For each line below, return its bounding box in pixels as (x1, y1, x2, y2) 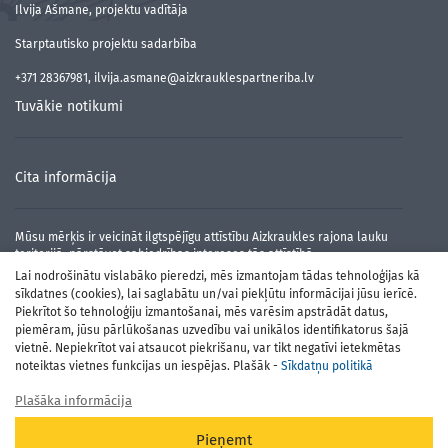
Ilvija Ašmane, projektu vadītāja (15, 3, 188, 17)
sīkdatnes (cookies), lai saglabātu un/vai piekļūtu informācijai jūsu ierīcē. (15, 287, 417, 301)
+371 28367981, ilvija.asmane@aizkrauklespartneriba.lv (15, 71, 314, 85)
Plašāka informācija (15, 393, 132, 408)
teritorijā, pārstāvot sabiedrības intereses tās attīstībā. (15, 247, 316, 261)
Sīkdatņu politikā (281, 359, 373, 373)
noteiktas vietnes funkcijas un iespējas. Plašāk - (15, 359, 281, 373)
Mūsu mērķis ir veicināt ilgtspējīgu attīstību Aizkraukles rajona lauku (15, 230, 388, 244)
